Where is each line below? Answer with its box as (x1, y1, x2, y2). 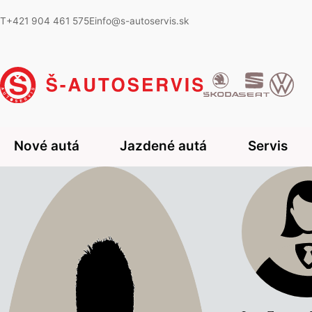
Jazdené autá (120, 138, 208, 155)
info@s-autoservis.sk (95, 15, 189, 27)
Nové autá (13, 138, 79, 155)
